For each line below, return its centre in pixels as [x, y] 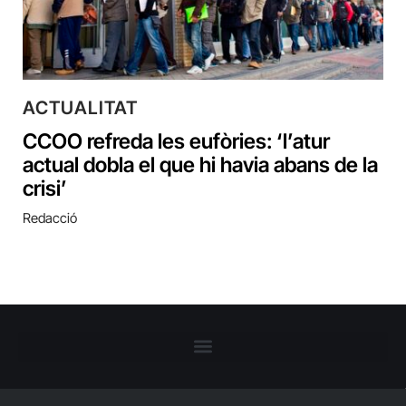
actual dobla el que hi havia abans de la [200, 164]
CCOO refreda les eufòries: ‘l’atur [176, 141]
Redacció [50, 217]
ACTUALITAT [80, 107]
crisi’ [45, 188]
